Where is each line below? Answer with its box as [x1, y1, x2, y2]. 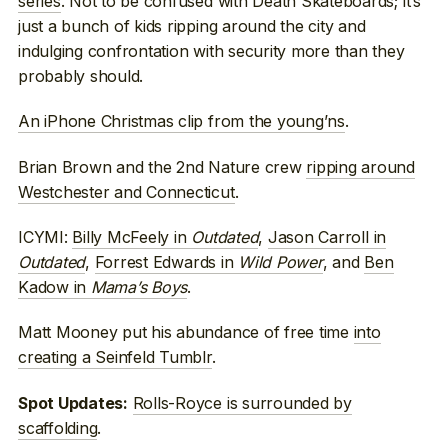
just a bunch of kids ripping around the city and [18, 15, 366, 36]
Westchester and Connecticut [18, 181, 235, 202]
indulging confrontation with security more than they [18, 40, 405, 61]
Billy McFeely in [72, 227, 192, 248]
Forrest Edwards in [94, 252, 239, 273]
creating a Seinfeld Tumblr [18, 347, 212, 368]
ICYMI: [18, 227, 73, 248]
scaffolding [18, 417, 98, 438]
